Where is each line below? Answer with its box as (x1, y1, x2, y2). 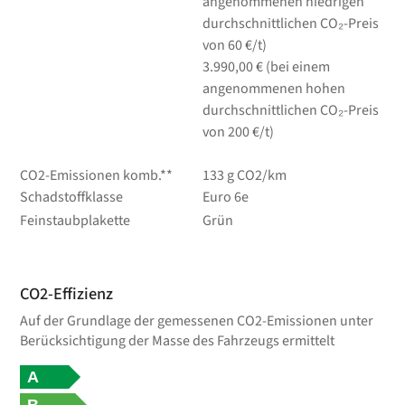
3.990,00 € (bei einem (202, 56, 330, 77)
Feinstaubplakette (20, 210, 131, 231)
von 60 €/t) (202, 34, 267, 55)
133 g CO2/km (202, 165, 287, 185)
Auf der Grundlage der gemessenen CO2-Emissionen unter (20, 310, 374, 331)
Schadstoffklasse (20, 186, 124, 207)
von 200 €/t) (202, 121, 274, 142)
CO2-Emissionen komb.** (20, 165, 174, 185)
